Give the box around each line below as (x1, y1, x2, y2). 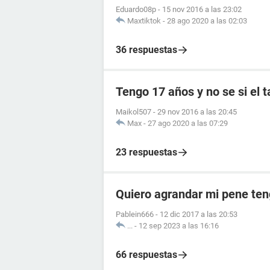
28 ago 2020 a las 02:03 (167, 16, 247, 25)
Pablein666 (116, 209, 154, 219)
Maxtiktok (127, 16, 161, 25)
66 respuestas (116, 248, 177, 260)
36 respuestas (116, 43, 177, 55)
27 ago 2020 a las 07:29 (148, 118, 228, 128)
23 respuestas (116, 146, 177, 158)
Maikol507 (116, 107, 151, 116)
